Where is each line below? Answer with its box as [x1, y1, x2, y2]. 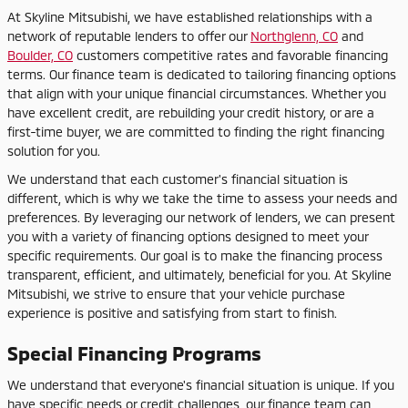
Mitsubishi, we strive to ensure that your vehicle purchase [7, 286, 345, 301]
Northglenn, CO [250, 28, 338, 44]
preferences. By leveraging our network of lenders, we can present [7, 209, 395, 225]
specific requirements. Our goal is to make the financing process [7, 248, 382, 263]
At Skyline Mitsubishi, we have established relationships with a [7, 9, 372, 25]
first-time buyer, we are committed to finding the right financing [7, 124, 384, 139]
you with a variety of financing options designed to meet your [7, 229, 368, 244]
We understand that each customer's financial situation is [7, 171, 348, 187]
